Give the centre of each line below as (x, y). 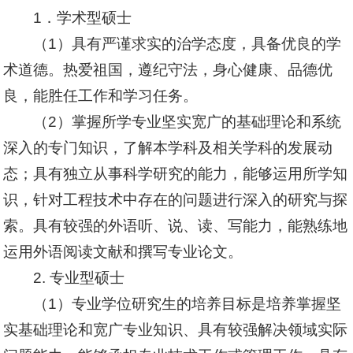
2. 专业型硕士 (78, 278)
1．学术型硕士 (82, 18)
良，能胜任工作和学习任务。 (101, 96)
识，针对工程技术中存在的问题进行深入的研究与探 (176, 200)
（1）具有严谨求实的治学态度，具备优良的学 (187, 44)
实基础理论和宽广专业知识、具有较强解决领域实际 (176, 330)
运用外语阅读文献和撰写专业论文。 (123, 252)
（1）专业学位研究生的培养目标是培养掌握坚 (187, 304)
